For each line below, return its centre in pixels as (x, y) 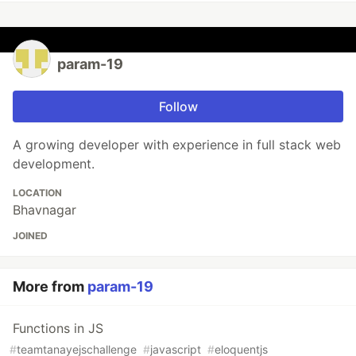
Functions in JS (58, 328)
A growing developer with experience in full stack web (177, 145)
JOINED (30, 236)
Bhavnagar (44, 210)
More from (50, 286)
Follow (178, 106)
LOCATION (37, 193)
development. (54, 164)
